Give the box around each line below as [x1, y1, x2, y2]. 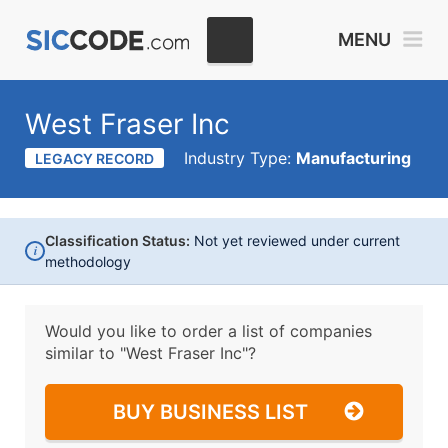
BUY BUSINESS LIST [113, 400, 308, 424]
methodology [45, 253, 131, 270]
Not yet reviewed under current [190, 232, 400, 249]
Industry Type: [184, 148, 296, 168]
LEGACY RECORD [35, 150, 154, 167]
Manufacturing [296, 148, 411, 168]
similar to [45, 343, 120, 363]
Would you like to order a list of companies [45, 321, 372, 341]
